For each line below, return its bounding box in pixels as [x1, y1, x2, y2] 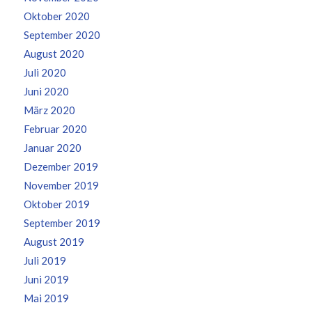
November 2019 [23, 179, 99, 192]
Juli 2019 [23, 254, 66, 267]
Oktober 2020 [23, 10, 90, 22]
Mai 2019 [23, 292, 69, 304]
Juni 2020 [23, 85, 69, 97]
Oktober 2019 [23, 198, 90, 210]
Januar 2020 [23, 141, 81, 154]
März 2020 [23, 104, 75, 116]
